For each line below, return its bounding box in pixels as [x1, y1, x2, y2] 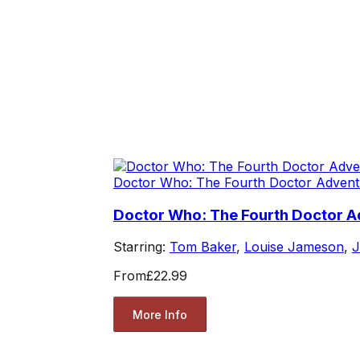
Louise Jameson [243, 239, 344, 256]
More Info [132, 307, 187, 321]
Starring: [112, 239, 170, 256]
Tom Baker [169, 239, 236, 256]
